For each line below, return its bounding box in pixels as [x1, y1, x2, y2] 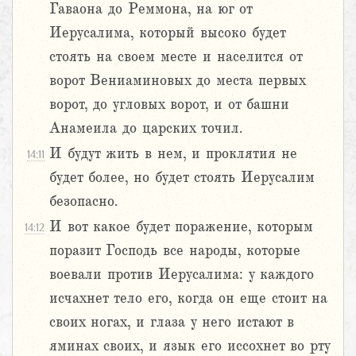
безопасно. [49, 193, 118, 210]
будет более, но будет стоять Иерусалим [49, 169, 315, 186]
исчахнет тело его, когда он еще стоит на [49, 290, 327, 307]
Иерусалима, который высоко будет [49, 25, 285, 41]
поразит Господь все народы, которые [49, 242, 300, 259]
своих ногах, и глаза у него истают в [49, 314, 294, 331]
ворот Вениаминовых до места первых [49, 72, 305, 89]
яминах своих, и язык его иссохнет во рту [49, 338, 330, 354]
